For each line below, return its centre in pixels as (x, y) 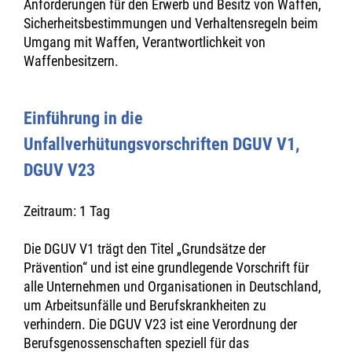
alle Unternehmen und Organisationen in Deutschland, (172, 286)
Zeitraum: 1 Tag (67, 211)
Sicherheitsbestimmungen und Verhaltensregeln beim (171, 23)
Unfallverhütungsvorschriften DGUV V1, (161, 144)
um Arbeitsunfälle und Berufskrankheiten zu (145, 305)
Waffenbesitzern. (71, 61)
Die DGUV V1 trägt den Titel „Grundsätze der (145, 249)
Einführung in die (83, 118)
